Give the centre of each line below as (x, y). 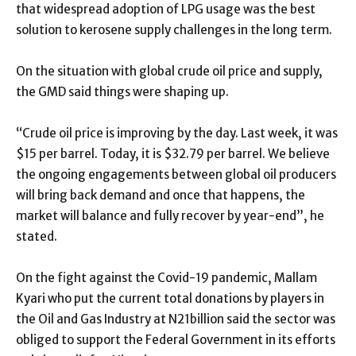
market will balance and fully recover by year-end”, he (170, 216)
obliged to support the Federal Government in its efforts (176, 340)
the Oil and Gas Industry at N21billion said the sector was (176, 319)
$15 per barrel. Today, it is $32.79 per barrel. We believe (173, 154)
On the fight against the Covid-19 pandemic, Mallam (166, 278)
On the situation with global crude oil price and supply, (169, 72)
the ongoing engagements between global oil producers (176, 175)
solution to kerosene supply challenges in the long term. (174, 30)
